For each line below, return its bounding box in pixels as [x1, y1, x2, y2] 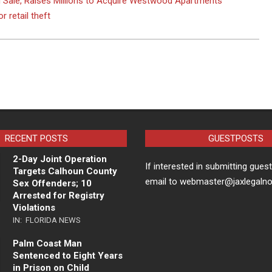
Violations [12, 202, 55, 214]
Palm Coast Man [12, 238, 82, 250]
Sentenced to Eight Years [12, 250, 123, 262]
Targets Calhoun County [12, 166, 117, 177]
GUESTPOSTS [208, 133, 263, 144]
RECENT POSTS [4, 133, 68, 144]
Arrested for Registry [12, 190, 104, 202]
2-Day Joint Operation [12, 154, 107, 165]
